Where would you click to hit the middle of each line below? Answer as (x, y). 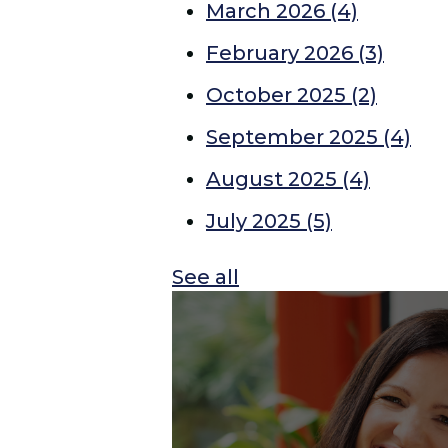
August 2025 (274, 179)
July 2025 (256, 221)
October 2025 (278, 95)
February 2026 (282, 53)
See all (205, 277)
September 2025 (294, 137)
